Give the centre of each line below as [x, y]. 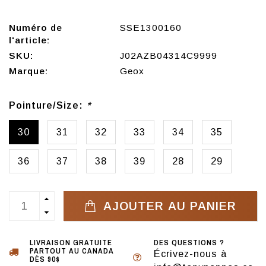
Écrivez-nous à [190, 254]
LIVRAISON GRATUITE [71, 243]
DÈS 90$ [45, 259]
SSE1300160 [151, 28]
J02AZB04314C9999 [168, 56]
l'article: [29, 40]
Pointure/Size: [48, 105]
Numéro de [36, 28]
